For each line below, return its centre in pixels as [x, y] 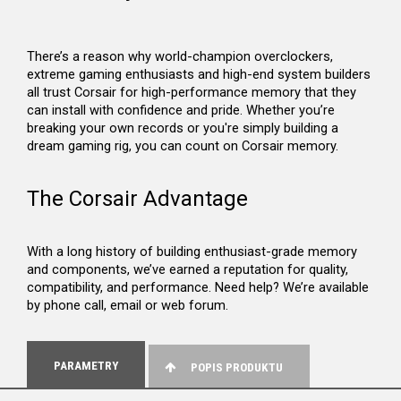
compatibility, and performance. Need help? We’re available [198, 288]
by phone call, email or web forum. [128, 306]
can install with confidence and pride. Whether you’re [181, 111]
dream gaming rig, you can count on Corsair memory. [183, 146]
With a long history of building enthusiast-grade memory [192, 252]
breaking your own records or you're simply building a [183, 128]
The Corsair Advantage [137, 199]
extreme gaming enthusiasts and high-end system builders [199, 75]
